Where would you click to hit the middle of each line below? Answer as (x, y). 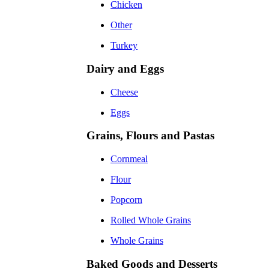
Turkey (124, 46)
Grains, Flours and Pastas (150, 136)
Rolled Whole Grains (151, 220)
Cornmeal (129, 159)
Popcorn (126, 200)
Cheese (124, 92)
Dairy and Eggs (125, 69)
